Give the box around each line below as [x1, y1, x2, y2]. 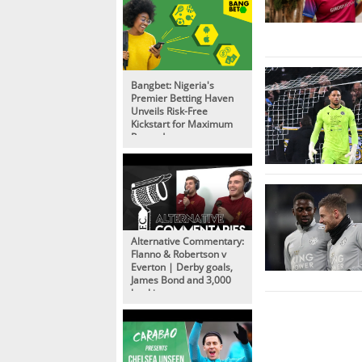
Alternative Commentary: [131, 234, 244, 247]
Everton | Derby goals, [131, 259, 233, 273]
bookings [131, 285, 171, 299]
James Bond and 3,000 [131, 272, 231, 286]
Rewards [131, 129, 170, 143]
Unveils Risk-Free [131, 103, 208, 117]
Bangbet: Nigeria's [131, 78, 214, 91]
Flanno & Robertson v [131, 246, 226, 260]
